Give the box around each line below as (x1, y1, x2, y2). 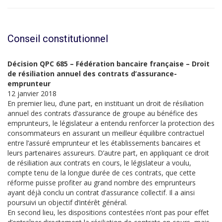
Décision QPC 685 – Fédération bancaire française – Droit (7, 59, 210, 68)
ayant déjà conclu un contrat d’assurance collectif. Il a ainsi (7, 188, 195, 197)
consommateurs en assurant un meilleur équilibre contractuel (7, 128, 204, 138)
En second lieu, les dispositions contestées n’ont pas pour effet (7, 208, 209, 217)
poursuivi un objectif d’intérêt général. (7, 198, 127, 207)
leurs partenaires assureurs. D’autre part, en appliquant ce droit (7, 148, 209, 158)
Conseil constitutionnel (7, 33, 108, 45)
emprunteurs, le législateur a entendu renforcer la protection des (7, 118, 215, 128)
